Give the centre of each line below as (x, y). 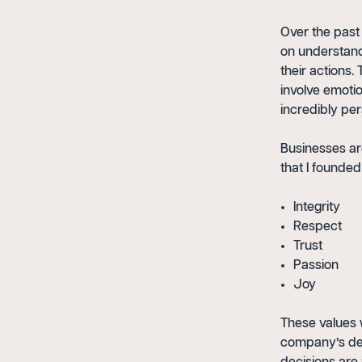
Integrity (317, 207)
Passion (316, 265)
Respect (318, 227)
